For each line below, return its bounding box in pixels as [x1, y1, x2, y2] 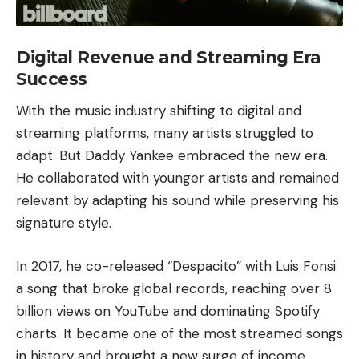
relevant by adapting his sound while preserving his [16, 192, 339, 210]
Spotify [275, 301, 320, 320]
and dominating [173, 301, 275, 320]
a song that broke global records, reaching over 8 [16, 279, 332, 297]
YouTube [115, 301, 173, 320]
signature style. [16, 214, 111, 232]
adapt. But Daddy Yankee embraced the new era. [16, 147, 328, 165]
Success [16, 69, 87, 90]
